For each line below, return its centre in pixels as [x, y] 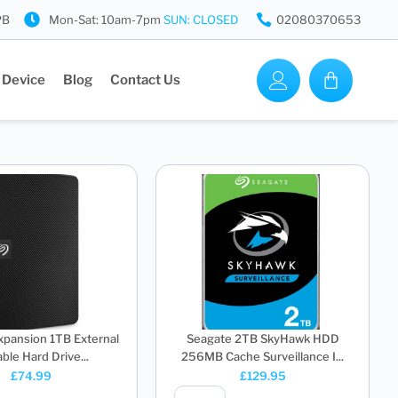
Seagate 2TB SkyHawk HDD [263, 338]
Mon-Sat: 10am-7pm [106, 20]
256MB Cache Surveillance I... [263, 356]
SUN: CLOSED [200, 20]
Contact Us [146, 80]
